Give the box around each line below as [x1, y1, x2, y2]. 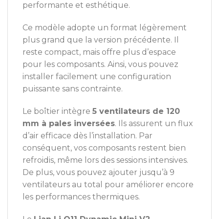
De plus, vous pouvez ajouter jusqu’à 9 [22, 168, 175, 177]
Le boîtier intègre [22, 107, 92, 116]
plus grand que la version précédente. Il [22, 35, 179, 45]
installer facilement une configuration [22, 72, 171, 82]
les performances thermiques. [22, 192, 140, 202]
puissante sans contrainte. [22, 84, 123, 94]
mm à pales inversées [22, 119, 115, 129]
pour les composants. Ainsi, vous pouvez [22, 60, 178, 69]
